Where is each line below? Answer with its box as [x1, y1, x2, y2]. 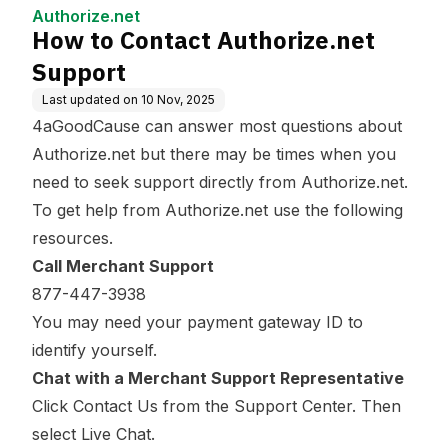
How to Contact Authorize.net [32, 24, 375, 56]
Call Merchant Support [32, 256, 214, 276]
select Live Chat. [32, 424, 165, 444]
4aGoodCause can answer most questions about [32, 116, 402, 136]
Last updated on [42, 92, 138, 107]
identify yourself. [32, 340, 162, 360]
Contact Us [73, 396, 158, 416]
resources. [32, 228, 118, 248]
